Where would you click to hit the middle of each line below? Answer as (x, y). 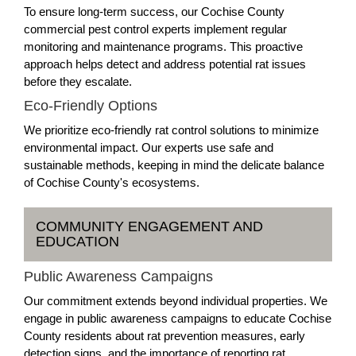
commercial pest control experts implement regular (155, 29)
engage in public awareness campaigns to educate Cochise (178, 318)
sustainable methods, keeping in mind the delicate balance (174, 164)
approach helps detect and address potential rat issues (165, 64)
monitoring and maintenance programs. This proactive (163, 46)
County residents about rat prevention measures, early (164, 335)
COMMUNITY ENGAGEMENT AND (149, 226)
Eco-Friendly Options (91, 105)
